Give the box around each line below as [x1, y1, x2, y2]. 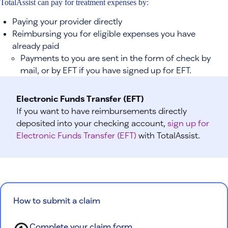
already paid [12, 40, 59, 50]
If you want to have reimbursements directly [16, 105, 187, 116]
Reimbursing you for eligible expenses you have [12, 28, 195, 38]
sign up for [167, 118, 209, 128]
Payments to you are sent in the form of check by [20, 52, 211, 63]
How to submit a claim [13, 195, 100, 205]
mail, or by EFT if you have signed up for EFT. [20, 65, 191, 75]
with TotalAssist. [136, 130, 200, 140]
